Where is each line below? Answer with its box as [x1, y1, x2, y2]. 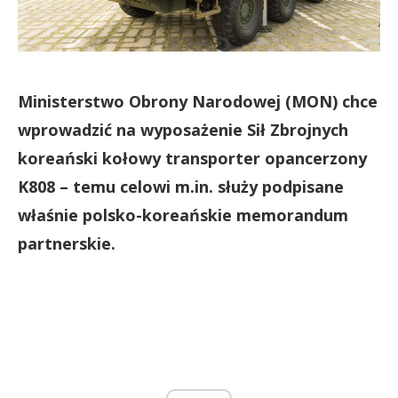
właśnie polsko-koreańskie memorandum [18, 204, 348, 226]
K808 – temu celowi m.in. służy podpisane [18, 176, 344, 197]
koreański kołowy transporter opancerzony [18, 147, 367, 169]
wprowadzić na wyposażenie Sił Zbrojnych [18, 119, 348, 140]
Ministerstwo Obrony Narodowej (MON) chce [18, 91, 378, 112]
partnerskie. [18, 233, 115, 254]
